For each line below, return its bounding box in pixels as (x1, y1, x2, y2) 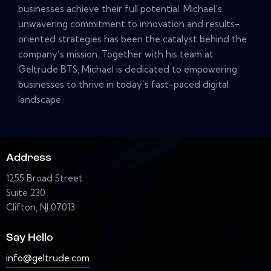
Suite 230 (6, 186, 45, 198)
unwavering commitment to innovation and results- (18, 18, 240, 30)
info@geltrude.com (6, 252, 90, 264)
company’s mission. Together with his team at (18, 48, 214, 60)
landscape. (18, 94, 63, 106)
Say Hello (6, 232, 53, 244)
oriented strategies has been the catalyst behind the (18, 33, 247, 45)
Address (6, 152, 51, 164)
